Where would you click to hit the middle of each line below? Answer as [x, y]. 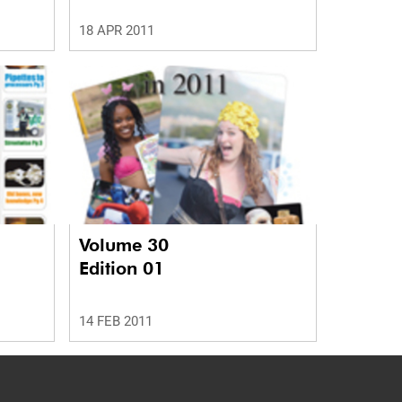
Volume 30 [126, 245]
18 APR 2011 [116, 30]
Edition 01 [121, 268]
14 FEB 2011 [115, 321]
